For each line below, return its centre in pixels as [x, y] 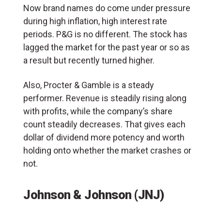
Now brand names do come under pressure [107, 8]
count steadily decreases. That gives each [104, 124]
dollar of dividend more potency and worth [104, 137]
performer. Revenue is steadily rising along [105, 98]
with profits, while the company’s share [98, 111]
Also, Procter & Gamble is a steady [89, 85]
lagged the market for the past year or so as [107, 47]
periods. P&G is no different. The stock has [105, 34]
